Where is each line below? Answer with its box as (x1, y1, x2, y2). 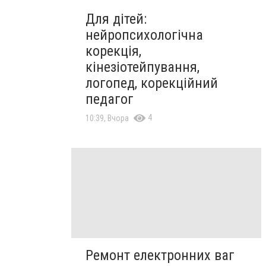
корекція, (85, 42, 141, 59)
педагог (85, 90, 134, 107)
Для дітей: (85, 10, 147, 27)
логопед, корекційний (85, 74, 218, 91)
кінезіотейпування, (85, 58, 199, 75)
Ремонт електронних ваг (85, 246, 235, 264)
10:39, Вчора (85, 113, 129, 123)
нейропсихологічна (85, 26, 203, 43)
